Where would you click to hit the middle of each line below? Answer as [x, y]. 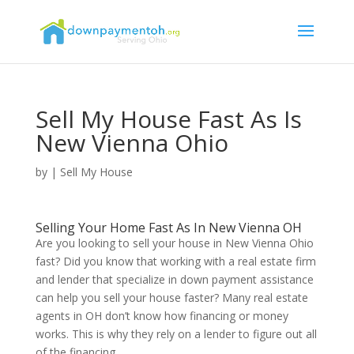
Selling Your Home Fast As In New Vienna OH [168, 228]
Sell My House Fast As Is [168, 119]
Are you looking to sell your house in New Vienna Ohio [174, 243]
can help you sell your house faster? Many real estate [171, 298]
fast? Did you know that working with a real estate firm [175, 261]
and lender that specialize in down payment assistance [174, 279]
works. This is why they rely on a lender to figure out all [176, 334]
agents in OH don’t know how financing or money [162, 316]
